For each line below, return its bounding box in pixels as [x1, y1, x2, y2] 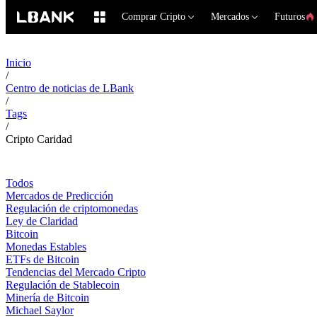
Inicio [6, 57, 31, 69]
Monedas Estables [6, 241, 86, 253]
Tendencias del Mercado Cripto [6, 266, 146, 278]
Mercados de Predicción [6, 190, 113, 202]
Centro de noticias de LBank [6, 82, 134, 94]
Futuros [275, 11, 305, 22]
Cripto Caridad [6, 133, 72, 145]
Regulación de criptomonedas [6, 202, 138, 214]
